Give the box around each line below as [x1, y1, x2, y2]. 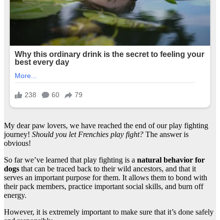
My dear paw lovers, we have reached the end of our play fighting [4, 121, 208, 130]
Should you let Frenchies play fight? [32, 130, 145, 138]
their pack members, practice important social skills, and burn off [4, 182, 203, 191]
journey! [4, 130, 32, 138]
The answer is [145, 130, 189, 138]
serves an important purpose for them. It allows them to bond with [4, 173, 207, 182]
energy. [4, 191, 27, 199]
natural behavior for [137, 155, 205, 164]
